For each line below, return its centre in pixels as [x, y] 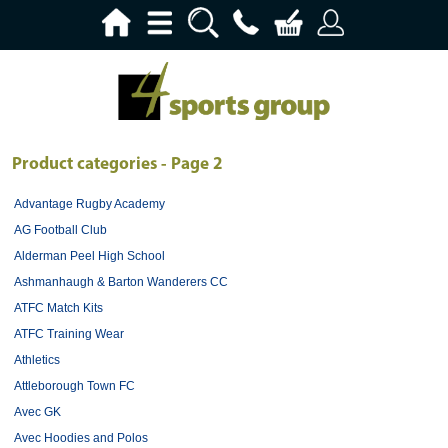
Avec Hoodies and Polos [81, 438]
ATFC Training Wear [69, 334]
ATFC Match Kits [58, 308]
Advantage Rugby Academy [89, 204]
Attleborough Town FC [74, 386]
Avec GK [37, 412]
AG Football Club [60, 230]
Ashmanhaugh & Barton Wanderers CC [121, 282]
